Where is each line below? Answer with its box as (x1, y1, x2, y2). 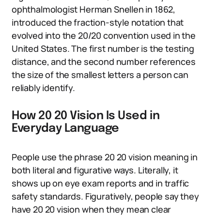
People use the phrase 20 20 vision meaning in (12, 151, 198, 163)
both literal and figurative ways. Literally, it (12, 164, 178, 176)
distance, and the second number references (12, 56, 196, 67)
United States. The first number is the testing (12, 43, 194, 54)
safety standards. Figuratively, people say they (12, 190, 199, 202)
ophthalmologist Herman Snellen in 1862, (12, 3, 175, 15)
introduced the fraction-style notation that (12, 16, 184, 28)
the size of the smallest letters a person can (12, 69, 188, 80)
